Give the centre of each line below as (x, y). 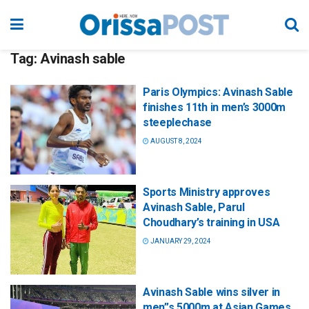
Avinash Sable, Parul (194, 208)
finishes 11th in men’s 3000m (215, 107)
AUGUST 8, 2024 (176, 141)
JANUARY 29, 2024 (180, 241)
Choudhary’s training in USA (211, 223)
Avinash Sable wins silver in (212, 292)
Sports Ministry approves (207, 192)
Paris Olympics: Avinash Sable (218, 92)
